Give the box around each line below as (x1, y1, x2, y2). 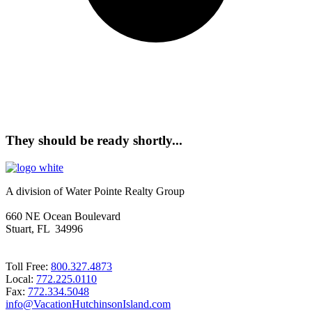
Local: (6, 273, 36, 286)
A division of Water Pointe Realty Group (6, 185, 185, 198)
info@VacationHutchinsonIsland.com (6, 298, 171, 311)
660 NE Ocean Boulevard (6, 210, 120, 223)
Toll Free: (6, 260, 51, 273)
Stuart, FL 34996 (6, 223, 83, 235)
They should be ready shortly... (6, 133, 182, 148)
